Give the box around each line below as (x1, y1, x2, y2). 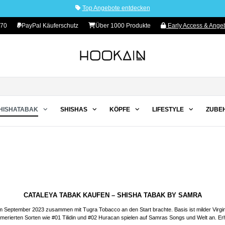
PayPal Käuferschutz (22, 22, 78, 29)
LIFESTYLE (152, 106, 184, 114)
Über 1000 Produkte (95, 22, 151, 29)
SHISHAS (60, 106, 87, 114)
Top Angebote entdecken (82, 5, 150, 12)
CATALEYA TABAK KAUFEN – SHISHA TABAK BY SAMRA (23, 191, 202, 199)
